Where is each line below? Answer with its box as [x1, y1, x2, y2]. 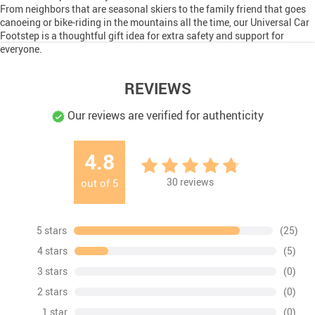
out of [81, 175, 112, 190]
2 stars [37, 284, 67, 298]
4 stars [37, 243, 67, 257]
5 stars [36, 223, 67, 237]
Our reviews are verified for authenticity [64, 107, 264, 123]
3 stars [37, 264, 67, 278]
